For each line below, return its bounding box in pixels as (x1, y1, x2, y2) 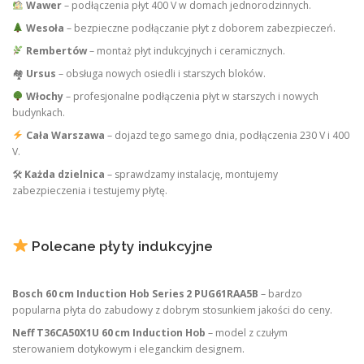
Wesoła (25, 20, 64, 35)
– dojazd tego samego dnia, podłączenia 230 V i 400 (104, 128, 349, 142)
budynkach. (12, 105, 65, 119)
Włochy (25, 89, 63, 103)
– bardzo (258, 287, 302, 301)
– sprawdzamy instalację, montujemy (105, 167, 278, 181)
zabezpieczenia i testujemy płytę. (12, 183, 167, 197)
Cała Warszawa (25, 128, 105, 142)
